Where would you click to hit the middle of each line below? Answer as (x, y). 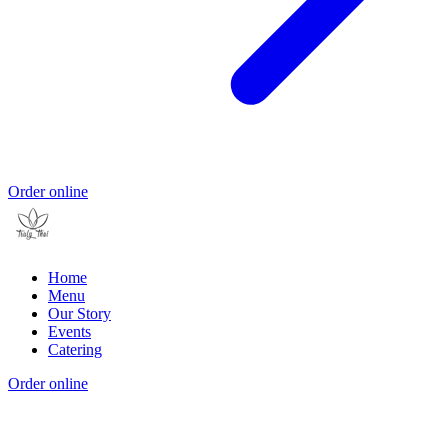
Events (69, 332)
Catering (75, 350)
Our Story (79, 314)
